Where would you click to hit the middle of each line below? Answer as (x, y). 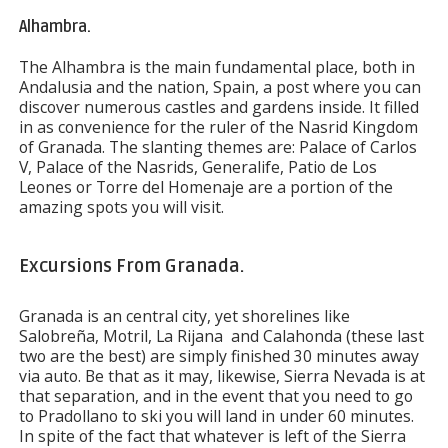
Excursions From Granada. (131, 266)
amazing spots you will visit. (121, 207)
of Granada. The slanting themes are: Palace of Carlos (217, 147)
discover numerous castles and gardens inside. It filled (218, 107)
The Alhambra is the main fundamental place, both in (216, 67)
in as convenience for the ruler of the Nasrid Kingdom (218, 127)
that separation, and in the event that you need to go (215, 396)
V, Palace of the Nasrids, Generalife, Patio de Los (197, 167)
